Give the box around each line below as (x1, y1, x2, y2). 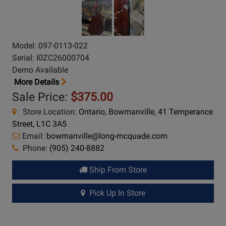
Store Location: (17, 107, 79, 117)
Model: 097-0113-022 (12, 41, 88, 51)
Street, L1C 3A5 (12, 119, 67, 129)
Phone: (19, 143, 49, 153)
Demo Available (12, 65, 68, 75)
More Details (12, 77, 61, 87)
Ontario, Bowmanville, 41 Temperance (79, 107, 213, 117)
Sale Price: (12, 90, 71, 104)
